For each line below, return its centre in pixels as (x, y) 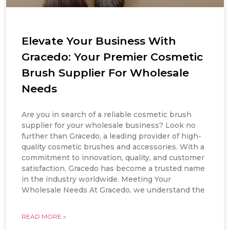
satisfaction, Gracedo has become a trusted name (113, 168)
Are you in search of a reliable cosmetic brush (106, 114)
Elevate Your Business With (99, 41)
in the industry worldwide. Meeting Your (96, 179)
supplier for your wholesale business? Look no (108, 125)
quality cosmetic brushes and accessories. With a (113, 147)
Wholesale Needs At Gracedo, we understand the (113, 190)
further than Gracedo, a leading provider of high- (111, 136)
